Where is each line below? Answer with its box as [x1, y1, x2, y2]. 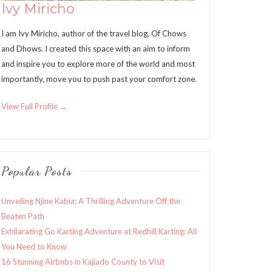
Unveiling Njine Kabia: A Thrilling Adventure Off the [1, 196, 180, 206]
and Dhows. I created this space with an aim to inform [1, 44, 190, 53]
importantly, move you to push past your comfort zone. [1, 74, 197, 84]
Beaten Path [1, 211, 44, 221]
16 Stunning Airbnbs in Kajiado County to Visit [1, 257, 165, 267]
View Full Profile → [1, 101, 67, 111]
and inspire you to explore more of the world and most [1, 59, 195, 69]
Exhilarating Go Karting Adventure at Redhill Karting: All [1, 226, 197, 236]
